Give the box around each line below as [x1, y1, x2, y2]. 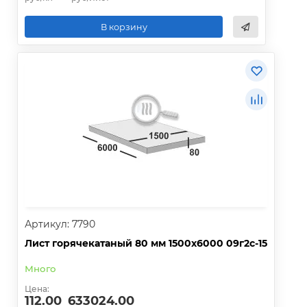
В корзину [100, 21, 147, 32]
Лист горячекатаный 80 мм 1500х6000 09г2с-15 [25, 237, 267, 250]
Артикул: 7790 [25, 218, 95, 231]
